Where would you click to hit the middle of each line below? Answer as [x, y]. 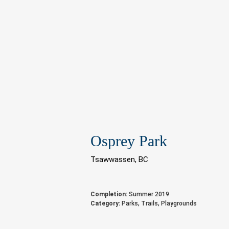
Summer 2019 [148, 194]
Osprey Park [129, 141]
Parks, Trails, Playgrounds [159, 204]
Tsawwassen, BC [120, 160]
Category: [106, 204]
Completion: [109, 194]
